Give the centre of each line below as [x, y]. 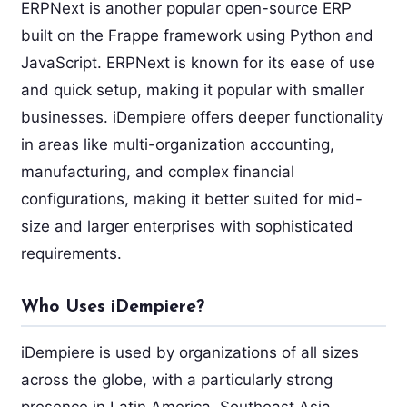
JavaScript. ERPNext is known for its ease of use [198, 62]
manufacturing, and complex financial [157, 171]
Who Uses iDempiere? [112, 308]
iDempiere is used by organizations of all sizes [189, 352]
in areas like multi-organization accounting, [177, 144]
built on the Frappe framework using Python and [197, 35]
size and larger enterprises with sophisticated [187, 226]
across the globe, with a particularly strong [176, 379]
